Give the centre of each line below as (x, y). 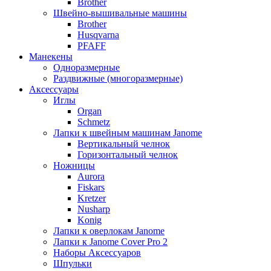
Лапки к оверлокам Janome (109, 231)
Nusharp (94, 209)
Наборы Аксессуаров (97, 253)
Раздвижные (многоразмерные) (118, 78)
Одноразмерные (87, 67)
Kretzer (92, 198)
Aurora (91, 176)
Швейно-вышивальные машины (120, 13)
